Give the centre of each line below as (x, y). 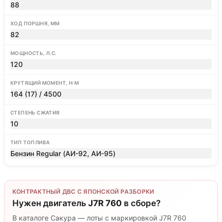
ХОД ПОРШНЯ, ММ (35, 23)
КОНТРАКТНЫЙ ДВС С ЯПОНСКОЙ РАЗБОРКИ (83, 192)
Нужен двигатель (50, 203)
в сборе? (141, 203)
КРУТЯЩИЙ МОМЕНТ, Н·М (45, 83)
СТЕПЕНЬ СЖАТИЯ (35, 112)
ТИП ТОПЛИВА (30, 142)
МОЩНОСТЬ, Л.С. (34, 53)
